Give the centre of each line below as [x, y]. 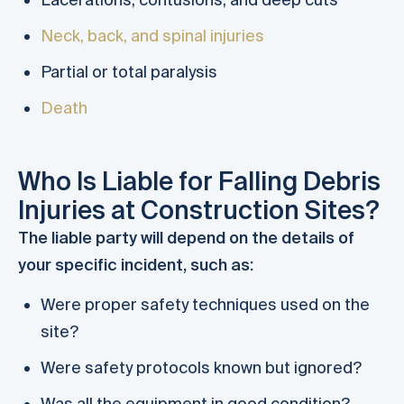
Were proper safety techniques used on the [205, 305]
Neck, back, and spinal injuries [152, 36]
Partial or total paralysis [129, 72]
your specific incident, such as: [136, 265]
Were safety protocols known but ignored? [201, 368]
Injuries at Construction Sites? [199, 210]
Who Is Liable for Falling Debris [199, 181]
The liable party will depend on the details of [186, 238]
